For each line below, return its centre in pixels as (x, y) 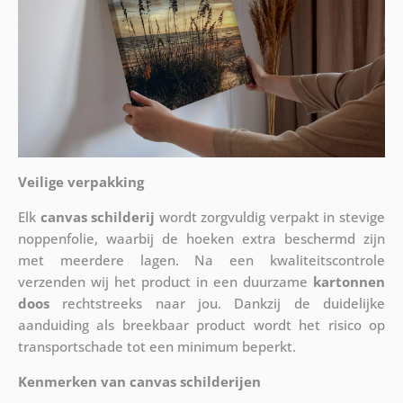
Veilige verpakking (81, 181)
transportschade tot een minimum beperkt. (157, 346)
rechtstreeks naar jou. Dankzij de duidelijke (217, 303)
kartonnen (349, 281)
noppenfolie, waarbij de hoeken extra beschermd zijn (201, 238)
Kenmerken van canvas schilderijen (139, 381)
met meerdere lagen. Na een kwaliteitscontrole (201, 260)
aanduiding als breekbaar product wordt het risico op (201, 324)
